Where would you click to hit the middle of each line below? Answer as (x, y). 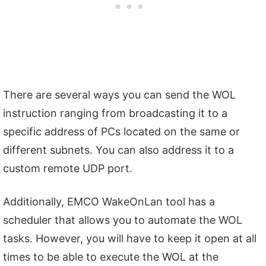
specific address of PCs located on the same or (121, 132)
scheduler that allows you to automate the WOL (123, 220)
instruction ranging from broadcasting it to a (115, 113)
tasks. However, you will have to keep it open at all (130, 239)
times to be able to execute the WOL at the (111, 257)
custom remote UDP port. (68, 169)
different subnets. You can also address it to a (118, 150)
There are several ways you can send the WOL (119, 95)
